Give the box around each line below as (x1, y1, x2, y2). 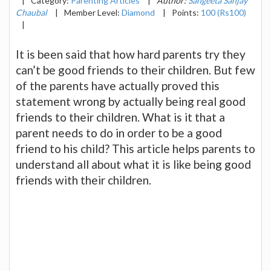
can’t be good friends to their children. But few (16, 62, 255, 77)
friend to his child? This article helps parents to (16, 141, 255, 155)
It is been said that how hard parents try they (16, 47, 246, 61)
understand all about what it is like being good (16, 157, 251, 171)
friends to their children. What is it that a (16, 109, 225, 124)
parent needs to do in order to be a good (16, 125, 222, 140)
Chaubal (16, 7, 47, 18)
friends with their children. (16, 172, 151, 187)
